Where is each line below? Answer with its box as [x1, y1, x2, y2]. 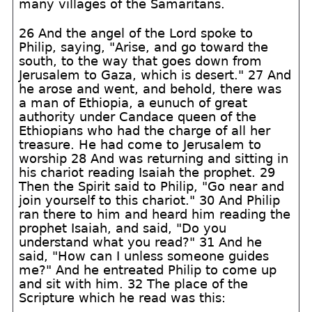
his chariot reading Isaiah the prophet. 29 [19, 165, 276, 180]
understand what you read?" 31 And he [19, 235, 263, 249]
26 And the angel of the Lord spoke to [19, 26, 253, 40]
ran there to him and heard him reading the [19, 207, 291, 221]
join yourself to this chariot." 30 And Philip [19, 193, 281, 208]
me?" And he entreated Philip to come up [19, 263, 277, 277]
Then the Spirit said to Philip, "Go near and [19, 179, 285, 194]
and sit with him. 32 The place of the [19, 276, 249, 291]
